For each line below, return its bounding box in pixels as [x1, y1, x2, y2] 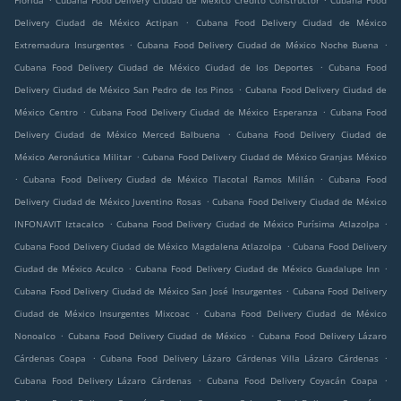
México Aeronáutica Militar [14, 150, 132, 164]
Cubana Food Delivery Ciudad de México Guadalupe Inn [135, 262, 380, 276]
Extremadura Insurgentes [14, 38, 124, 52]
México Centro [14, 106, 78, 119]
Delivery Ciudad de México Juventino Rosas [14, 195, 201, 209]
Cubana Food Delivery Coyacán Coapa [206, 374, 379, 388]
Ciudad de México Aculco [14, 262, 124, 276]
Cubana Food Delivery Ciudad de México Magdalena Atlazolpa [14, 240, 283, 253]
